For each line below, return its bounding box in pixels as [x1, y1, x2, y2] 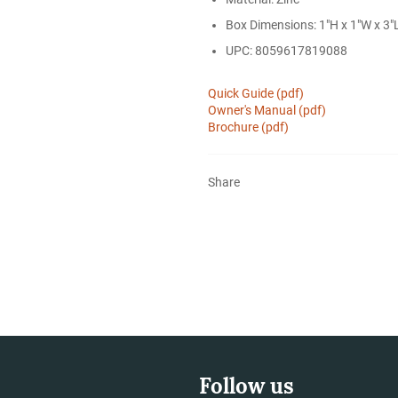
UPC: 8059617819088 [226, 43, 347, 58]
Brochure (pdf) [208, 119, 289, 134]
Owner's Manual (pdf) [208, 102, 326, 117]
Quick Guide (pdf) [208, 85, 304, 100]
